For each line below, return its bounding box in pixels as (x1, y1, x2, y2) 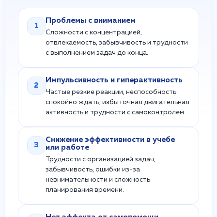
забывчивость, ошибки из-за (46, 166, 140, 173)
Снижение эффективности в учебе (46, 136, 175, 144)
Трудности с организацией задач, (46, 156, 155, 163)
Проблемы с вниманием (46, 17, 136, 25)
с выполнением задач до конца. (46, 49, 148, 56)
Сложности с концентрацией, (46, 29, 142, 36)
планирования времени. (46, 186, 124, 193)
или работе (46, 144, 89, 152)
